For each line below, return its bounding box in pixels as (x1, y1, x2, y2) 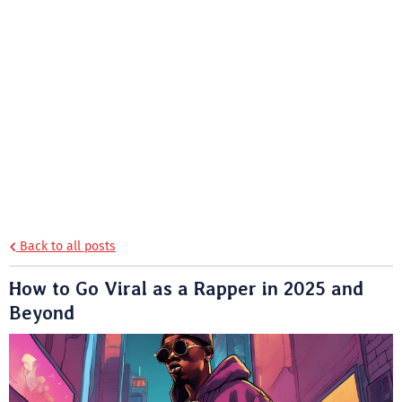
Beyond (9, 301, 74, 324)
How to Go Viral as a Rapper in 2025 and (9, 276, 363, 300)
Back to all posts (16, 238, 116, 254)
